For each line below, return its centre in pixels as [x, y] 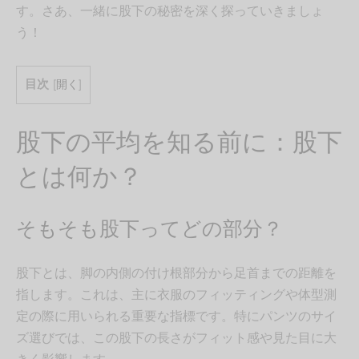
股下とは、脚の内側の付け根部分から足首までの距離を [176, 272]
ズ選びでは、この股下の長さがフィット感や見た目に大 [176, 337]
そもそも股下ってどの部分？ [149, 228]
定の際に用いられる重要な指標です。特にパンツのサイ [176, 316]
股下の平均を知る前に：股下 [179, 142]
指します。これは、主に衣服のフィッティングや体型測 [176, 294]
